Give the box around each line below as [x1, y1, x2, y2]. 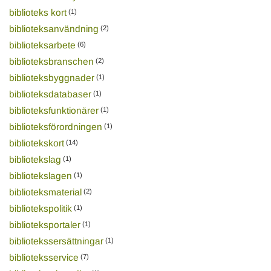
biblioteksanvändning [8, 23, 99, 34]
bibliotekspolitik [8, 203, 72, 214]
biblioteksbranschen [8, 56, 94, 67]
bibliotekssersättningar [8, 235, 103, 246]
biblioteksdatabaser [8, 88, 91, 99]
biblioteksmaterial [8, 186, 82, 197]
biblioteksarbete [8, 39, 76, 50]
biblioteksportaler [8, 219, 80, 230]
